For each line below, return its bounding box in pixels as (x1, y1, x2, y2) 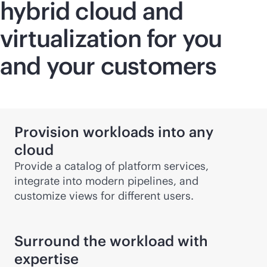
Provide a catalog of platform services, (14, 159, 209, 173)
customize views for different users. (14, 189, 194, 203)
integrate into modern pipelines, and (14, 174, 198, 188)
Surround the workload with (14, 232, 208, 250)
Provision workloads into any (14, 123, 213, 141)
